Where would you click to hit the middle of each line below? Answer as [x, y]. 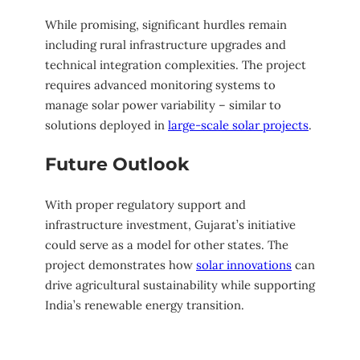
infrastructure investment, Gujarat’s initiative [170, 224]
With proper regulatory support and [145, 204]
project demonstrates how [121, 264]
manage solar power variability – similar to [163, 105]
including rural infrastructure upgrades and [166, 45]
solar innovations [244, 264]
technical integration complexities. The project [176, 65]
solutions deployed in [106, 125]
